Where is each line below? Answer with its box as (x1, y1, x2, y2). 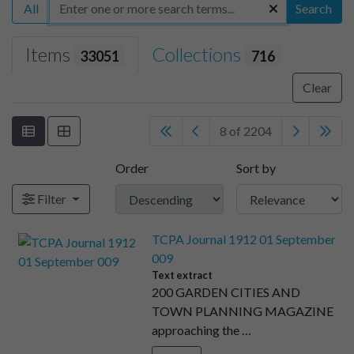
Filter (35, 191, 69, 207)
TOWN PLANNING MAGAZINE (151, 303, 333, 319)
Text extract (151, 269, 213, 282)
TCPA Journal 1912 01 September (151, 232, 336, 247)
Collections (152, 42, 246, 66)
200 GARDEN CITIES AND (151, 284, 300, 300)
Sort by (235, 160, 276, 176)
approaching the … (151, 322, 251, 338)
